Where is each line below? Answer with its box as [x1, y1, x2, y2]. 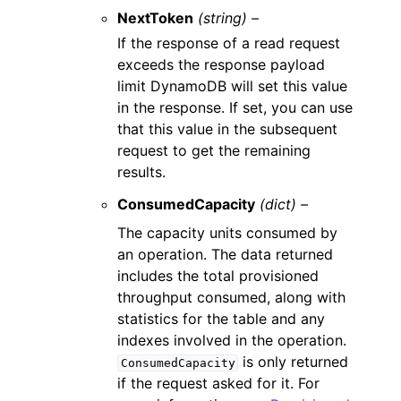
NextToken [117, 9, 194, 27]
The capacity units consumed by [117, 224, 338, 242]
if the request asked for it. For [117, 374, 320, 392]
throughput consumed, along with [117, 288, 346, 306]
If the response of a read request [117, 34, 341, 52]
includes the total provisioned [117, 267, 320, 285]
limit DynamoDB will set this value [117, 77, 348, 95]
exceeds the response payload [117, 55, 326, 73]
